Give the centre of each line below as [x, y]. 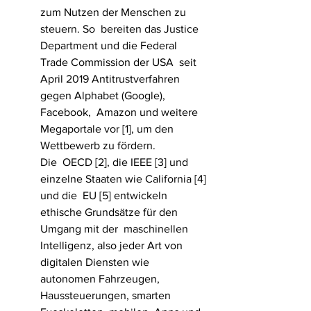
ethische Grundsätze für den [110, 212]
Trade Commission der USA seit [120, 62]
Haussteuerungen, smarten [107, 295]
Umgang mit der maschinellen [116, 229]
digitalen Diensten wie [98, 262]
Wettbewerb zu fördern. [98, 145]
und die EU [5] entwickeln [105, 195]
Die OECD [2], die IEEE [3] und [116, 162]
